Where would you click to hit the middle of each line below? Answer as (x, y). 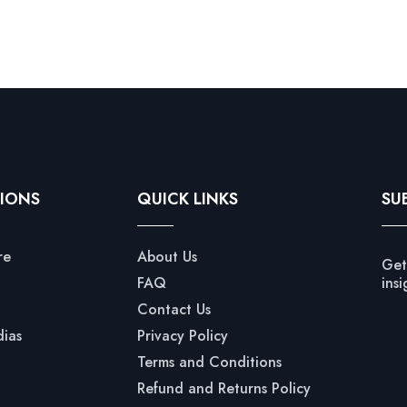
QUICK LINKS (188, 199)
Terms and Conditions (210, 362)
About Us (168, 257)
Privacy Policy (183, 336)
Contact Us (174, 309)
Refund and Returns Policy (224, 388)
